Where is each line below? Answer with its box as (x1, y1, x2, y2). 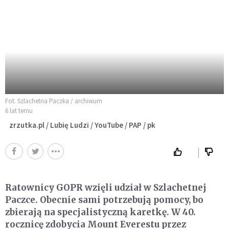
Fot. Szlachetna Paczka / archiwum (5, 96, 102, 105)
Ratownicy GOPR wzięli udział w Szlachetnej (5, 181, 207, 193)
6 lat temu (5, 106, 33, 115)
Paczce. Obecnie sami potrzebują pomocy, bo (5, 194, 203, 205)
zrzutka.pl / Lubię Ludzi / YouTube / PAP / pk (9, 120, 155, 130)
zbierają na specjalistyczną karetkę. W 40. (5, 206, 196, 218)
